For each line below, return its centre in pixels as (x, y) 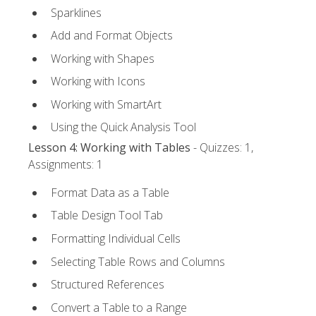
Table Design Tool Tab (107, 215)
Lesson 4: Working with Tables (109, 147)
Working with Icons (98, 81)
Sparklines (76, 12)
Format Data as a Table (110, 192)
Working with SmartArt (106, 104)
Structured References (108, 285)
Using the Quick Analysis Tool (123, 127)
